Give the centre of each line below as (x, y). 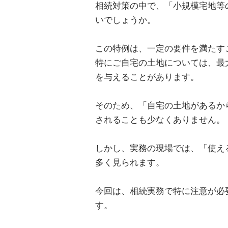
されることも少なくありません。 (160, 120)
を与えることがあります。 (147, 77)
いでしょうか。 (125, 20)
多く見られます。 (130, 163)
